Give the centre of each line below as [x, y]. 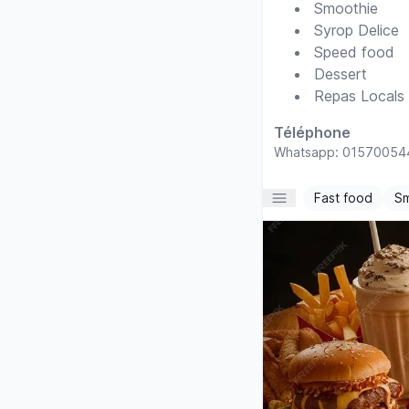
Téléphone [312, 132]
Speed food [354, 52]
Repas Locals [359, 96]
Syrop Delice [357, 30]
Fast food [343, 198]
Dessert [341, 74]
